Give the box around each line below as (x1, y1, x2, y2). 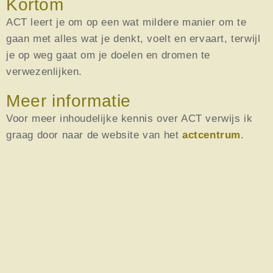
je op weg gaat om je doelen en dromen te (6, 49, 211, 61)
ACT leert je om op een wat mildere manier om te (6, 16, 247, 28)
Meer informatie (6, 91, 131, 110)
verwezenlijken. (6, 65, 82, 77)
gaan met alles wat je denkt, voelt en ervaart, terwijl (6, 32, 261, 44)
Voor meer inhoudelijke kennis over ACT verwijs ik (6, 112, 253, 124)
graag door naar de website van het (6, 129, 183, 141)
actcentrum (182, 129, 241, 141)
